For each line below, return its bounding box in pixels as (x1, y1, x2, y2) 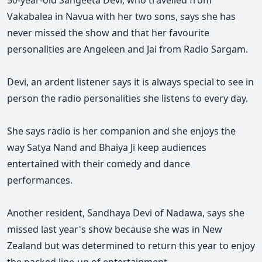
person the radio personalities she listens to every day (7, 92, 246, 105)
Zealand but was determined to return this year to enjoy (7, 239, 255, 253)
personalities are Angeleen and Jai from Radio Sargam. (7, 43, 248, 56)
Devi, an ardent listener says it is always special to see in (7, 75, 254, 89)
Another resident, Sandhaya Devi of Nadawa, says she (7, 206, 244, 220)
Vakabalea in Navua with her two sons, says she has (7, 10, 236, 23)
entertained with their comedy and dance (7, 157, 190, 171)
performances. (7, 174, 73, 187)
